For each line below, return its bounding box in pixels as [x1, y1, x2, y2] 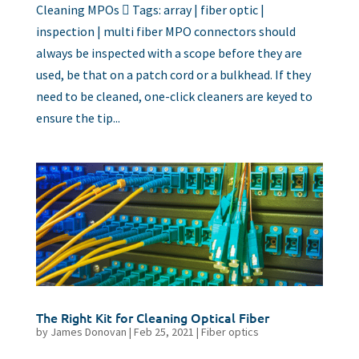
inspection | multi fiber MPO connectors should [35, 23, 296, 40]
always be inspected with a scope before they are [35, 45, 302, 62]
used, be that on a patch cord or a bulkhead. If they [35, 67, 311, 83]
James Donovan [50, 324, 127, 339]
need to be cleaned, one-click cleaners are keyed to [35, 88, 313, 105]
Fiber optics [200, 324, 259, 339]
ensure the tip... [35, 110, 120, 127]
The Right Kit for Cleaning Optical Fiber [35, 308, 269, 326]
